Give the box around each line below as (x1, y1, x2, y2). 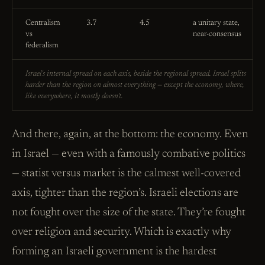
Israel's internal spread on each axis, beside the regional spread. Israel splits (25, 69, 246, 77)
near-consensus (193, 30, 241, 38)
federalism (25, 41, 59, 49)
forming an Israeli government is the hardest (12, 245, 216, 257)
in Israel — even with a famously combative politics (12, 148, 245, 160)
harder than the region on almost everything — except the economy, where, (25, 80, 244, 89)
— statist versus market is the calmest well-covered (12, 167, 241, 179)
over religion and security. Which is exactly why (12, 226, 231, 238)
